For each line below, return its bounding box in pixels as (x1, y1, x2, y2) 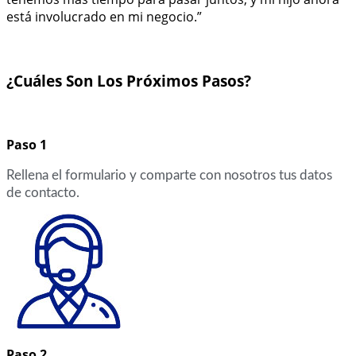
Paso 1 (6, 135, 47, 153)
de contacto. (6, 185, 79, 199)
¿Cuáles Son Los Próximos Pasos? (6, 70, 251, 91)
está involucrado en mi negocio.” (6, 8, 202, 26)
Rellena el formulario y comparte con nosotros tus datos (6, 168, 332, 182)
